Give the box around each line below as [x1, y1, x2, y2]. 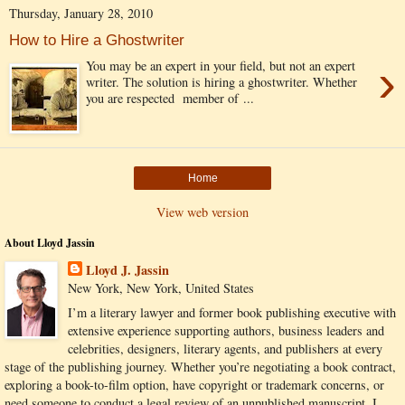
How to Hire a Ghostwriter [9, 31, 184, 50]
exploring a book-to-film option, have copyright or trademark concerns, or [5, 375, 384, 393]
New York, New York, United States [67, 278, 254, 297]
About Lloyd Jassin [5, 234, 95, 250]
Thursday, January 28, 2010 [9, 5, 153, 23]
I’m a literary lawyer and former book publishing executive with [67, 303, 396, 321]
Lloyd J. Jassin [85, 259, 169, 279]
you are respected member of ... [86, 89, 255, 107]
